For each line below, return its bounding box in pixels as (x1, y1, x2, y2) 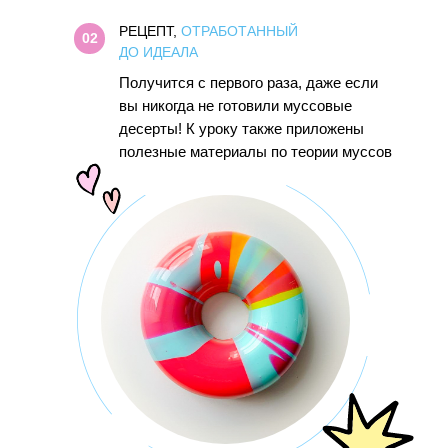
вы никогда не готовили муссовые (119, 97, 352, 114)
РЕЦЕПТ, (119, 23, 181, 39)
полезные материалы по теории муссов (119, 143, 392, 160)
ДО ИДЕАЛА (119, 44, 198, 60)
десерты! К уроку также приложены (119, 120, 364, 137)
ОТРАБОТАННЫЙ (181, 23, 298, 39)
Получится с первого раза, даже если (119, 74, 378, 91)
